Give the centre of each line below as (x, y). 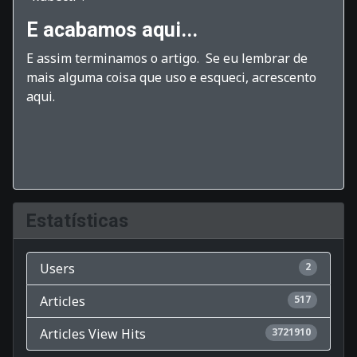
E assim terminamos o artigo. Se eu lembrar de (167, 59)
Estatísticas (77, 221)
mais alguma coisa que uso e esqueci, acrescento (171, 78)
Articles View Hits (93, 334)
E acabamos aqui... (112, 30)
